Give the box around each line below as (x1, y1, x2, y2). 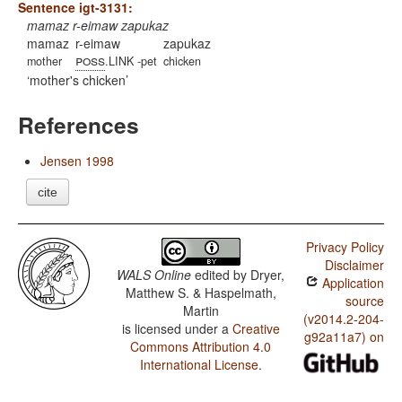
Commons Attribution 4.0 (130, 337, 272, 356)
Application (318, 274, 384, 293)
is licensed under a (121, 319, 232, 338)
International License (139, 355, 258, 374)
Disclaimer (324, 256, 384, 275)
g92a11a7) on (303, 328, 384, 346)
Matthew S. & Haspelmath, (125, 284, 276, 302)
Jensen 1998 (40, 152, 114, 170)
